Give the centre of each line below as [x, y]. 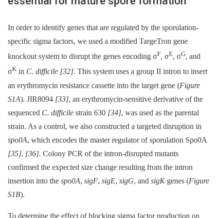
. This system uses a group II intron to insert [140, 72]
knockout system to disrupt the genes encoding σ [82, 56]
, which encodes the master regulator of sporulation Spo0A [117, 140]
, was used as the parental [160, 112]
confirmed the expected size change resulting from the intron [100, 167]
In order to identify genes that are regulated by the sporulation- [103, 27]
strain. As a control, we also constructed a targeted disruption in [105, 126]
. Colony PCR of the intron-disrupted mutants [109, 153]
